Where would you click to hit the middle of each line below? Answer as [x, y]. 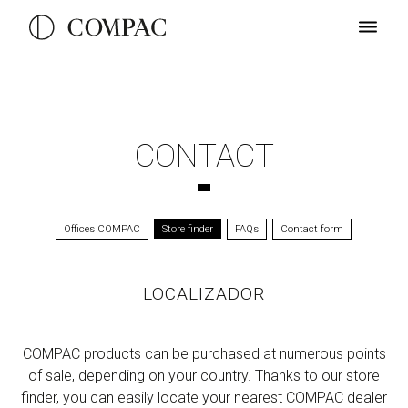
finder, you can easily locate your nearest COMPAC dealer [204, 398]
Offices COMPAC [102, 229]
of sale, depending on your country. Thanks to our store [204, 376]
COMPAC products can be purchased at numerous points [204, 354]
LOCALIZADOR [204, 294]
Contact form [312, 229]
